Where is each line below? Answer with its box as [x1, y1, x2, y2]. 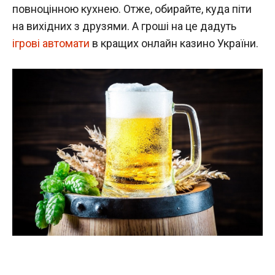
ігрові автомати [12, 37, 90, 50]
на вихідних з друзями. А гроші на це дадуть [12, 20, 236, 33]
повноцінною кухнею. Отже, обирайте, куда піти [12, 2, 252, 15]
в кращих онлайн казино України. [90, 37, 258, 50]
